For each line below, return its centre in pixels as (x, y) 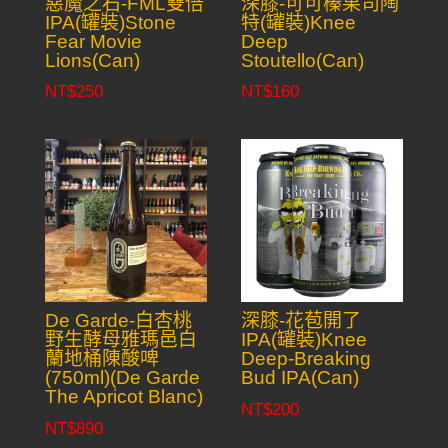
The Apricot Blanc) (123, 397)
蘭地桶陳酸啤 (101, 359)
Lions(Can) (92, 60)
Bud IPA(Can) (300, 378)
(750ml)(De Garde (122, 378)
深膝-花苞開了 (301, 321)
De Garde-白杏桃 (118, 321)
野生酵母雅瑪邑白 (120, 340)
